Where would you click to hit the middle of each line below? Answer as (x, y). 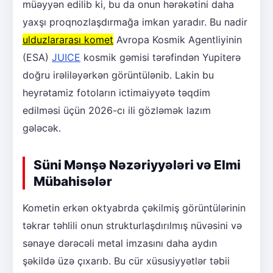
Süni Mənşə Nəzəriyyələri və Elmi (137, 165)
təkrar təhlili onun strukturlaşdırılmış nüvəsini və (132, 226)
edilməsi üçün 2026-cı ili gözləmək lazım (117, 111)
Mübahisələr (73, 182)
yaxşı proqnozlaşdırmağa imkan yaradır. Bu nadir (135, 22)
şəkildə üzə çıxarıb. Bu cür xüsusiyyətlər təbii (126, 261)
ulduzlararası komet (68, 40)
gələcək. (42, 128)
